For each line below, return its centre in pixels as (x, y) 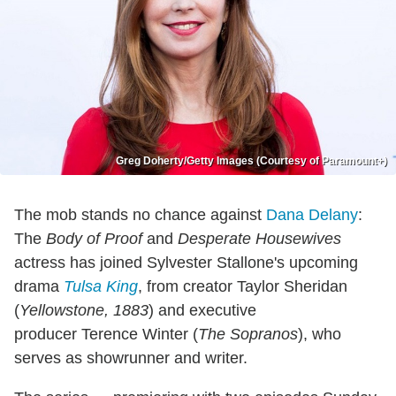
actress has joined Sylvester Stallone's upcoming (186, 263)
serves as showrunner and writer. (131, 358)
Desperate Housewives (259, 239)
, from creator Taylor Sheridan (243, 287)
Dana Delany (312, 215)
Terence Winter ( (140, 335)
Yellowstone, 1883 (84, 311)
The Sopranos (248, 335)
